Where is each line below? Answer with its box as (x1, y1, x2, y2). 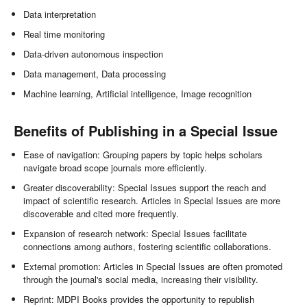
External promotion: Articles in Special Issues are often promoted (23, 259, 283, 273)
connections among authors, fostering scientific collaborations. (23, 239, 272, 253)
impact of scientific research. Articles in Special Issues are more (23, 193, 281, 207)
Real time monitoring (23, 27, 106, 40)
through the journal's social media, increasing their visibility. (23, 272, 259, 286)
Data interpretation (23, 7, 97, 21)
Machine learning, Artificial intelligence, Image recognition (23, 86, 252, 100)
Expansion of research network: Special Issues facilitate (23, 226, 247, 240)
